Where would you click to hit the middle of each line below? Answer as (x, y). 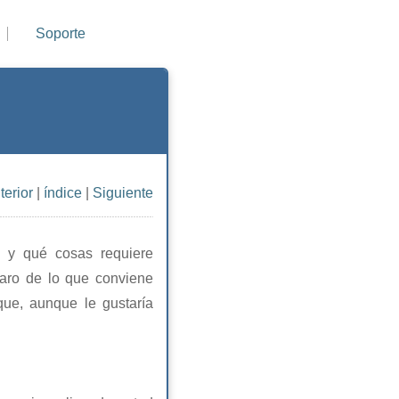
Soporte (60, 33)
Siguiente (123, 192)
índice (63, 192)
